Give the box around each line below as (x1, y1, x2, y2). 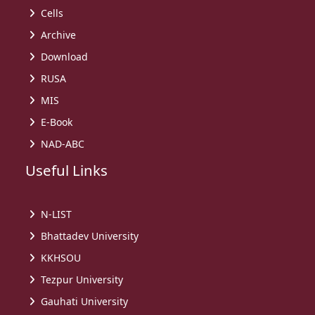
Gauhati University (35, 294, 129, 308)
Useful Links (8, 160, 108, 181)
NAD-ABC (35, 137, 85, 151)
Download (35, 50, 89, 64)
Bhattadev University (35, 229, 139, 243)
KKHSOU (35, 250, 82, 264)
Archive (35, 28, 77, 42)
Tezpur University (35, 272, 124, 286)
